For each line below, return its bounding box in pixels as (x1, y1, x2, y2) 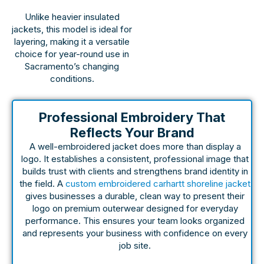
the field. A (19, 178, 65, 190)
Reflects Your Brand (70, 125, 194, 141)
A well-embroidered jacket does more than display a (29, 141, 241, 153)
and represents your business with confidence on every (22, 227, 247, 239)
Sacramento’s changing (25, 61, 119, 72)
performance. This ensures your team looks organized (25, 215, 245, 227)
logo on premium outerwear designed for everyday (32, 203, 238, 214)
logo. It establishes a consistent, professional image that (21, 153, 249, 165)
